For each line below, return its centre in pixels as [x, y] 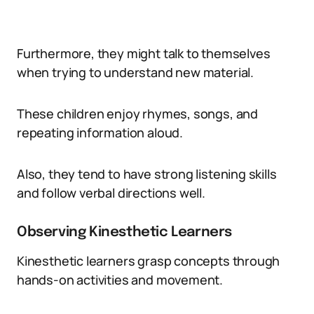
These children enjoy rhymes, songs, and [137, 114]
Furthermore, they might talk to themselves [144, 53]
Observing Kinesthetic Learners [124, 232]
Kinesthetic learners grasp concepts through [149, 261]
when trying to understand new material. [135, 72]
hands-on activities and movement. [120, 280]
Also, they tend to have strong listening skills [147, 174]
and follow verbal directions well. [111, 193]
